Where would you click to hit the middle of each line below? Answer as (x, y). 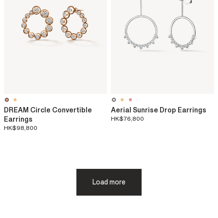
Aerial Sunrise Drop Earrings (159, 110)
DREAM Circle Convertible (48, 110)
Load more (109, 182)
